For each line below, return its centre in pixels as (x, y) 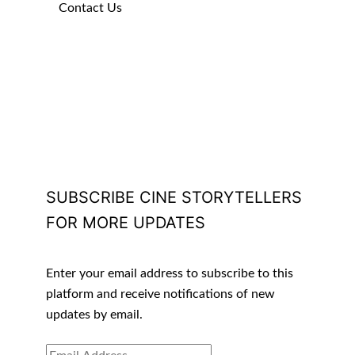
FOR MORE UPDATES (125, 222)
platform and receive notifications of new (160, 294)
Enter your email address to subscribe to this (169, 273)
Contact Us (90, 8)
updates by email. (94, 314)
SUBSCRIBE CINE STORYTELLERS (174, 197)
